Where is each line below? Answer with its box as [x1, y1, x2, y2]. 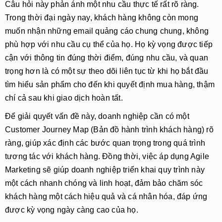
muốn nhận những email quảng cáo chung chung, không [5, 27, 209, 35]
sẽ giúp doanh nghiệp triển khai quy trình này [40, 166, 205, 174]
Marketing [5, 166, 41, 174]
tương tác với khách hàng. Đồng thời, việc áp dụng [5, 152, 191, 161]
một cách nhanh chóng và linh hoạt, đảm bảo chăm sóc [5, 179, 203, 187]
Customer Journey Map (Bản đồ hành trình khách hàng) [5, 125, 205, 134]
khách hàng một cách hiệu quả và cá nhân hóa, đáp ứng [5, 192, 208, 201]
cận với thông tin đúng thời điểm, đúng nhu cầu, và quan [5, 54, 209, 62]
